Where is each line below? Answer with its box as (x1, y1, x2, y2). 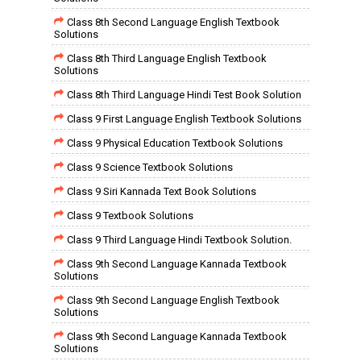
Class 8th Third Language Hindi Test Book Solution (67, 89, 301, 101)
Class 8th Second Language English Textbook (67, 16, 280, 28)
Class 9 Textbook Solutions (67, 210, 193, 222)
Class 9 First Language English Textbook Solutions (67, 113, 301, 125)
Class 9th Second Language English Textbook (67, 294, 280, 306)
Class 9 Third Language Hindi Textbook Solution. (67, 234, 292, 246)
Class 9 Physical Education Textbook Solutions (67, 137, 283, 149)
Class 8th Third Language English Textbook (67, 52, 267, 64)
